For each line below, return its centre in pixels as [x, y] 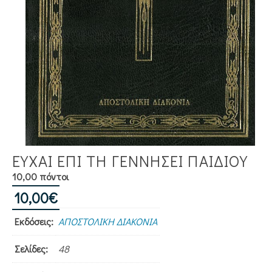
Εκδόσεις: [34, 221]
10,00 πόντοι [40, 176]
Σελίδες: [31, 248]
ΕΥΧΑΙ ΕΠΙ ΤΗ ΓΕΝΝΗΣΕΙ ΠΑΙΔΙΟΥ [130, 161]
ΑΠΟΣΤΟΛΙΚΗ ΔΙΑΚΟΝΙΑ [108, 221]
